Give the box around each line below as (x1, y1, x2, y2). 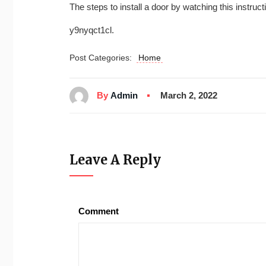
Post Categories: (69, 53, 137, 62)
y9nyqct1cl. (69, 25, 114, 35)
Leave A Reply (69, 151, 161, 168)
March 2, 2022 (160, 90, 217, 101)
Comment (78, 205, 119, 216)
